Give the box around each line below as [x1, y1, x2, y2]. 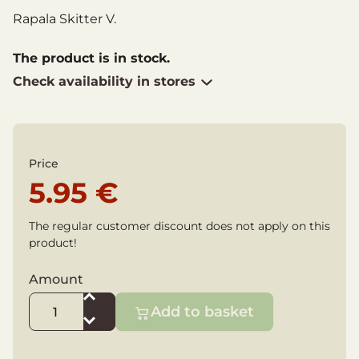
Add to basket [151, 302, 254, 321]
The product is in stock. [13, 50, 170, 67]
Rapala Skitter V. [13, 11, 116, 27]
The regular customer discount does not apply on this [29, 219, 330, 234]
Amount [29, 272, 83, 288]
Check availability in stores [13, 74, 196, 90]
